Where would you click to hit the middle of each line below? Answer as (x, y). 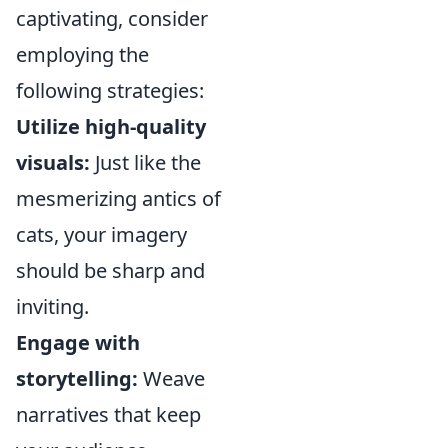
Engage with (78, 342)
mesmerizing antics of (118, 198)
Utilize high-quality (111, 126)
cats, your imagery (101, 234)
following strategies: (110, 90)
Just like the (145, 162)
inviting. (52, 306)
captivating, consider (112, 18)
